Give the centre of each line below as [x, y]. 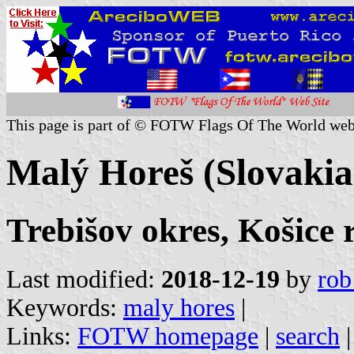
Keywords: [65, 307]
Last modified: [84, 279]
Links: [42, 336]
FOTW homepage [168, 336]
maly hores [179, 307]
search [308, 336]
